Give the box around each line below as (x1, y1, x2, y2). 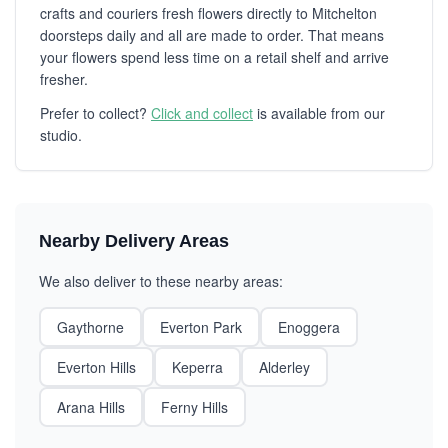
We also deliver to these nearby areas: (39, 271, 283, 291)
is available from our (253, 103, 385, 123)
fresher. (40, 69, 88, 89)
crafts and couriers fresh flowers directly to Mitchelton (40, 3, 377, 23)
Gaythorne (57, 317, 124, 337)
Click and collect (151, 103, 253, 123)
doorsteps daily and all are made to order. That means (40, 25, 384, 45)
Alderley (259, 357, 310, 377)
